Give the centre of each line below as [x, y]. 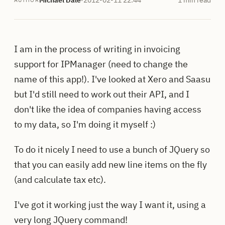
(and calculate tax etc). [60, 179]
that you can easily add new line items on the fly [110, 164]
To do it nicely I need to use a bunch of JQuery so [112, 149]
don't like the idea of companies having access [108, 109]
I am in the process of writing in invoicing [97, 49]
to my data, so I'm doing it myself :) [85, 124]
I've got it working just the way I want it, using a [110, 204]
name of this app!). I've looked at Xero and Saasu [112, 79]
